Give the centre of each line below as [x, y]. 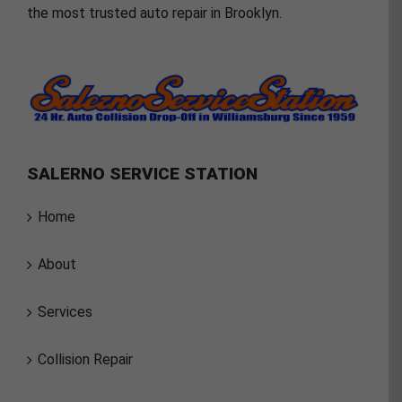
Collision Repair [85, 359]
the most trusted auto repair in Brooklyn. [154, 13]
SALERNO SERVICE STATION [142, 173]
